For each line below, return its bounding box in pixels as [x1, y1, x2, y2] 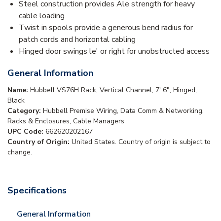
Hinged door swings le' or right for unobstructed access [19, 45, 210, 57]
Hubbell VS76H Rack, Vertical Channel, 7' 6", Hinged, [30, 85, 197, 95]
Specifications [7, 184, 67, 196]
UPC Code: [7, 126, 45, 136]
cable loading [19, 10, 65, 21]
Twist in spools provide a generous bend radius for [19, 22, 193, 33]
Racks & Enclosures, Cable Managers [7, 116, 124, 126]
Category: [7, 106, 43, 115]
